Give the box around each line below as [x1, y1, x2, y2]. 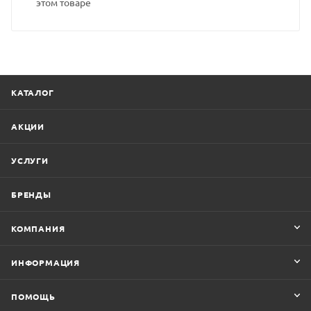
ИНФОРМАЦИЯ [11, 256, 80, 268]
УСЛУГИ [11, 154, 49, 166]
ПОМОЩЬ [11, 290, 56, 302]
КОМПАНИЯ [11, 222, 65, 234]
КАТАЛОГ [11, 86, 54, 98]
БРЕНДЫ [11, 188, 51, 200]
